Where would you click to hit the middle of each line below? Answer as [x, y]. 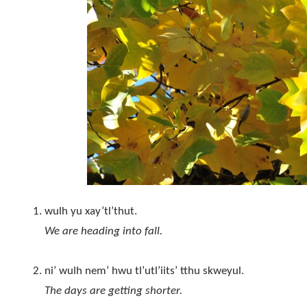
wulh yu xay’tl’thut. [90, 212]
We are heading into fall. [103, 232]
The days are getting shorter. [113, 291]
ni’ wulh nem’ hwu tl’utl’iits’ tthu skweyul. [144, 271]
